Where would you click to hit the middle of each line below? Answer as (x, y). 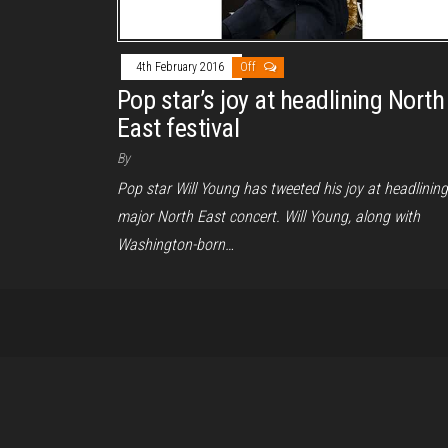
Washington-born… (175, 244)
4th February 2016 (181, 66)
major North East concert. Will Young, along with (268, 216)
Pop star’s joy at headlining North (281, 99)
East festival (178, 127)
